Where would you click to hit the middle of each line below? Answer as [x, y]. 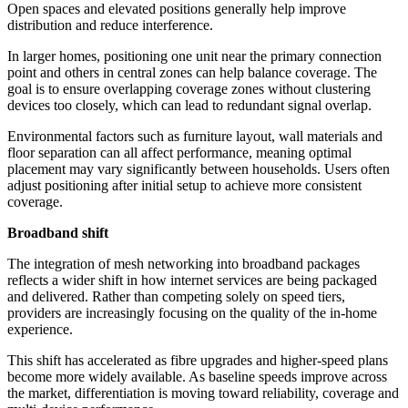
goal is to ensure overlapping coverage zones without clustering [189, 89]
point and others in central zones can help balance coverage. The [192, 73]
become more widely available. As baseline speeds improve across [197, 377]
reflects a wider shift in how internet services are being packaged [192, 280]
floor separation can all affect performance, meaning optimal [179, 153]
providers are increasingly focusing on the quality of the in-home [192, 313]
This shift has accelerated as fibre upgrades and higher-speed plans [198, 361]
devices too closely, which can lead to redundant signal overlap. [189, 106]
